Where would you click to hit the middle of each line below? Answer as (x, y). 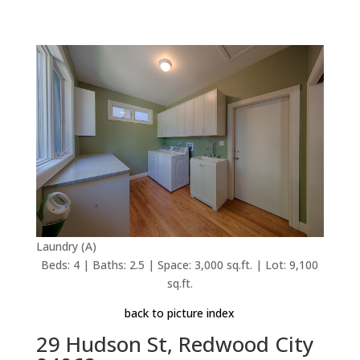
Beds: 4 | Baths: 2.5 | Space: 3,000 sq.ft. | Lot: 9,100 (180, 265)
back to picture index (180, 313)
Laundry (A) (66, 247)
